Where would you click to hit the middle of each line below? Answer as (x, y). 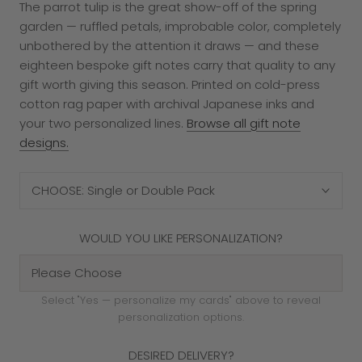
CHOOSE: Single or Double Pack (125, 190)
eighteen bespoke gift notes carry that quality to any (177, 65)
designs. (44, 142)
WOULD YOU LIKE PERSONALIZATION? (181, 238)
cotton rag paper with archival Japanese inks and (167, 103)
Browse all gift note (244, 123)
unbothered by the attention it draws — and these (169, 45)
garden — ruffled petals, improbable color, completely (180, 26)
